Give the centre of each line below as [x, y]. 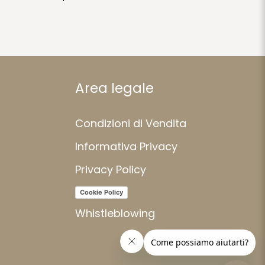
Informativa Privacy [126, 146]
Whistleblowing [115, 214]
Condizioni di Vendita [131, 123]
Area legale [114, 88]
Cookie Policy [101, 192]
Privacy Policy [111, 170]
